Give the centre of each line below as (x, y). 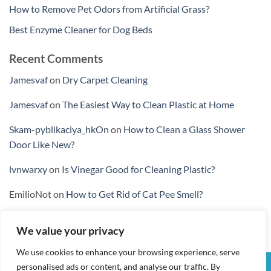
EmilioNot (30, 194)
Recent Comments (56, 59)
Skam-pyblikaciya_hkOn (59, 129)
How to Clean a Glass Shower (184, 129)
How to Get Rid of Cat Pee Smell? (134, 194)
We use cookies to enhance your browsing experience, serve (128, 252)
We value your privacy (70, 230)
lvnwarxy (28, 169)
